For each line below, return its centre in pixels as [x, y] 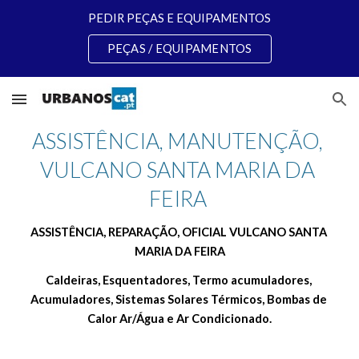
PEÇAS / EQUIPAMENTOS [179, 48]
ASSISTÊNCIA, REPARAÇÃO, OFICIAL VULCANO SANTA [178, 232]
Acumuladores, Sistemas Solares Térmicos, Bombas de [178, 299]
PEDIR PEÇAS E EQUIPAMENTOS [179, 18]
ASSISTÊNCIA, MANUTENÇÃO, [177, 141]
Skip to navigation [296, 30]
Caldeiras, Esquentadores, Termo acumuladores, [178, 280]
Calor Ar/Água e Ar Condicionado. [179, 319]
